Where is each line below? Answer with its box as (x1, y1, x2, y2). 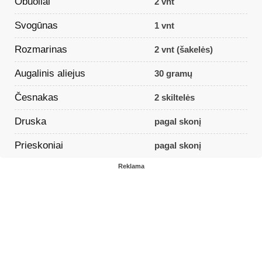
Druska (15, 115, 46, 127)
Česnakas (15, 91, 58, 103)
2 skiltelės (154, 92, 195, 103)
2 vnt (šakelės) (154, 44, 213, 55)
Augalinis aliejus (15, 67, 85, 79)
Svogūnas (15, 19, 58, 31)
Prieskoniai (15, 139, 63, 151)
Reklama (118, 162, 144, 170)
